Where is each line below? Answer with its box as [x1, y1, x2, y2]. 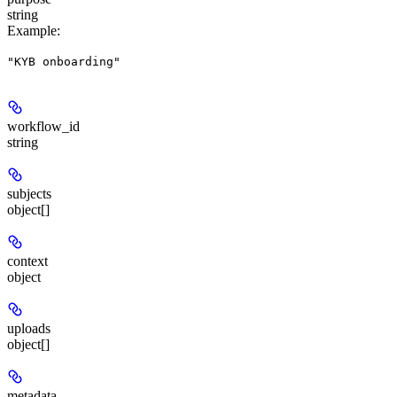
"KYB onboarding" [7, 55, 121, 69]
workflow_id [7, 119, 80, 135]
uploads [7, 321, 51, 337]
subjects [7, 186, 51, 202]
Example [7, 23, 57, 39]
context [7, 253, 48, 269]
